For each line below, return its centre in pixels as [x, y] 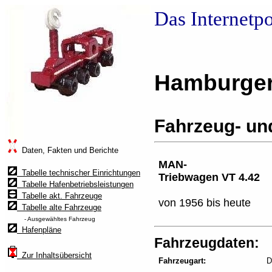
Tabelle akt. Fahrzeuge [59, 196]
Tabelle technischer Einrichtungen [79, 173]
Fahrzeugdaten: [207, 243]
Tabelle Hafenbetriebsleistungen [75, 184]
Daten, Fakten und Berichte [68, 150]
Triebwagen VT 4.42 [209, 177]
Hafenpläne [39, 230]
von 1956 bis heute [205, 203]
